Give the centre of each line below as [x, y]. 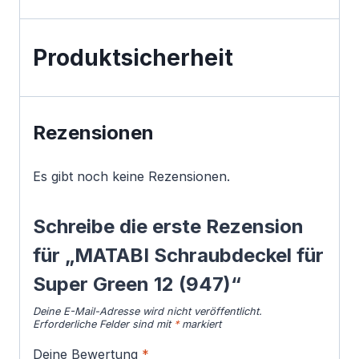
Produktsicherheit [133, 57]
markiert [200, 324]
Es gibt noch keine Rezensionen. [131, 176]
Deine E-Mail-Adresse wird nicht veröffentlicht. [147, 311]
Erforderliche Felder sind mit [103, 324]
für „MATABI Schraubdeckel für [178, 255]
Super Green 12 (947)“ [137, 284]
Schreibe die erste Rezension [168, 226]
